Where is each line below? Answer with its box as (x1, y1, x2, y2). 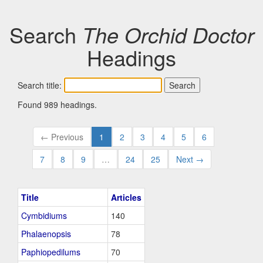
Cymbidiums (21, 210, 67, 221)
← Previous (41, 131, 83, 143)
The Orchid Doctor (82, 19, 254, 49)
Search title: (18, 79, 64, 91)
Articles (111, 191, 141, 203)
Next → (176, 153, 204, 165)
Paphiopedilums (21, 246, 80, 258)
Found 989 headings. (18, 99, 97, 110)
